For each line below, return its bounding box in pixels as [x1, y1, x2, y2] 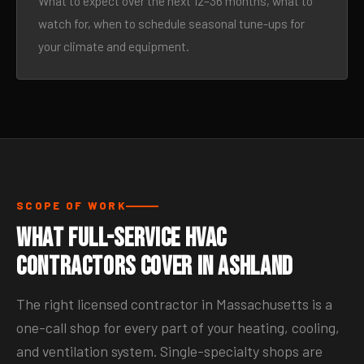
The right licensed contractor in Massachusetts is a [16, 295, 332, 313]
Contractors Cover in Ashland [16, 251, 293, 283]
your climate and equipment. [38, 39, 189, 54]
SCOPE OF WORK [16, 199, 126, 212]
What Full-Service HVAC [16, 223, 227, 254]
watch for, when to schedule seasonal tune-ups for [38, 16, 305, 31]
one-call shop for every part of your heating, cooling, [16, 318, 340, 336]
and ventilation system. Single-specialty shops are [16, 342, 323, 360]
